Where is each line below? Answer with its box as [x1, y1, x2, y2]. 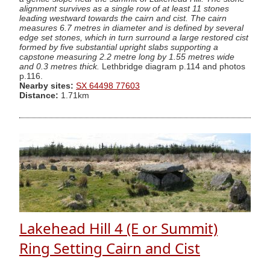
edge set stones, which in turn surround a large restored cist [19, 33, 248, 42]
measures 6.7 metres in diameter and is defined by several [19, 23, 243, 33]
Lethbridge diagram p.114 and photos [99, 61, 245, 71]
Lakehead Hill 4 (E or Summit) [19, 218, 218, 239]
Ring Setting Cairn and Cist [19, 238, 200, 259]
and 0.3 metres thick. [19, 61, 99, 71]
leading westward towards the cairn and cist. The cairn [19, 13, 227, 23]
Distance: [19, 90, 58, 100]
